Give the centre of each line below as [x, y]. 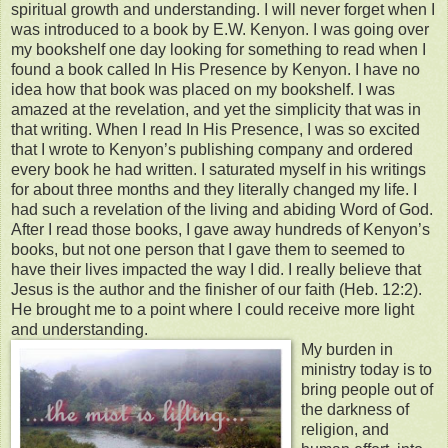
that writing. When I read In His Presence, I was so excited [215, 130]
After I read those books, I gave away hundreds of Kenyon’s [220, 230]
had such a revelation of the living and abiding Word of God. [222, 210]
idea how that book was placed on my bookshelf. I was [203, 90]
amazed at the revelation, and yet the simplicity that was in [216, 110]
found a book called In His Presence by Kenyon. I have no [215, 70]
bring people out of [367, 390]
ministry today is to [366, 370]
